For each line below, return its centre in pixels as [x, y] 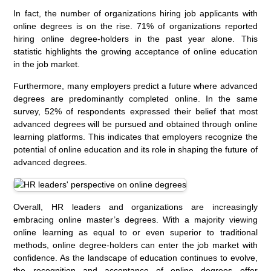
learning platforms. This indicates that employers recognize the [135, 137]
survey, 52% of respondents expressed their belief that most [135, 112]
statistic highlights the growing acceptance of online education [135, 52]
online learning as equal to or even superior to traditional [135, 233]
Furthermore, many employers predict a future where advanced [135, 86]
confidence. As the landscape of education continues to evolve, [135, 258]
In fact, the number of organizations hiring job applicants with [135, 14]
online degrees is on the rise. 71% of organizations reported [135, 26]
